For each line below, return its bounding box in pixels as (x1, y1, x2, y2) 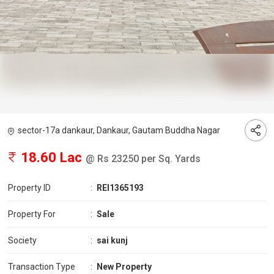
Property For (8, 209, 56, 220)
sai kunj (97, 235, 128, 246)
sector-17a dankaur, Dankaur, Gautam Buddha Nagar (18, 125, 220, 136)
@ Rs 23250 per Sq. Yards (86, 153, 201, 165)
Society (8, 235, 37, 246)
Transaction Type (8, 262, 75, 272)
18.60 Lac (17, 149, 86, 166)
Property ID (8, 183, 51, 193)
